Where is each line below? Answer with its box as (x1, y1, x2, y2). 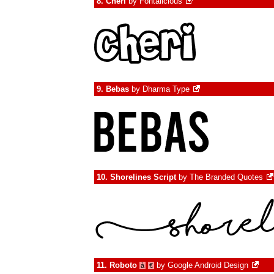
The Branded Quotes (190, 172, 263, 182)
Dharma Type (143, 84, 190, 94)
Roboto (109, 261, 137, 270)
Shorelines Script (110, 172, 176, 182)
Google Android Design (168, 261, 248, 270)
